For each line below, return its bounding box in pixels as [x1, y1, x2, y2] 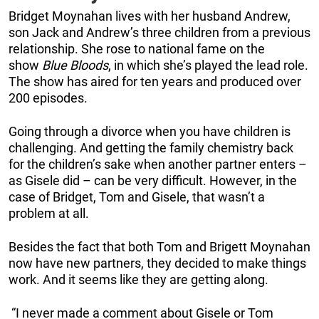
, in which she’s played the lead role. [108, 58, 308, 73]
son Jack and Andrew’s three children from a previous [9, 25, 310, 41]
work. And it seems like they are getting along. [9, 272, 268, 288]
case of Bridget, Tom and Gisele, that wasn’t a [9, 189, 265, 205]
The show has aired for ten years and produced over [9, 74, 301, 90]
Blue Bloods [42, 58, 108, 73]
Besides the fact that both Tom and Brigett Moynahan [9, 239, 310, 255]
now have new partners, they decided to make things [9, 256, 306, 271]
